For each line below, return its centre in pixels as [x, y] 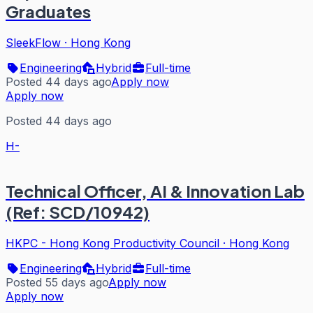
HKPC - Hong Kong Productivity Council [112, 243]
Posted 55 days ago [57, 283]
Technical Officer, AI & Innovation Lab [155, 191]
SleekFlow [33, 42]
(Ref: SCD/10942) [78, 212]
